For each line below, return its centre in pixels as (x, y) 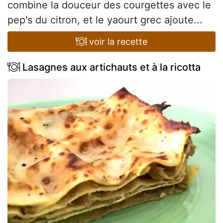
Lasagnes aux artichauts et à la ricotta (110, 67)
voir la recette (117, 41)
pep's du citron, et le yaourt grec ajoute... (105, 20)
